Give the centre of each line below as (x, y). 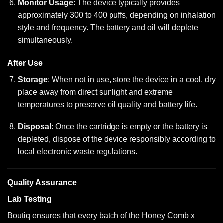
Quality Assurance (42, 183)
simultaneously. (45, 40)
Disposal (34, 127)
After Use (25, 63)
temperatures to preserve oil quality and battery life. (107, 104)
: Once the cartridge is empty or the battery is (129, 127)
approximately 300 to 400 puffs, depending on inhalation (116, 15)
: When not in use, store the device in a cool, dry (131, 79)
